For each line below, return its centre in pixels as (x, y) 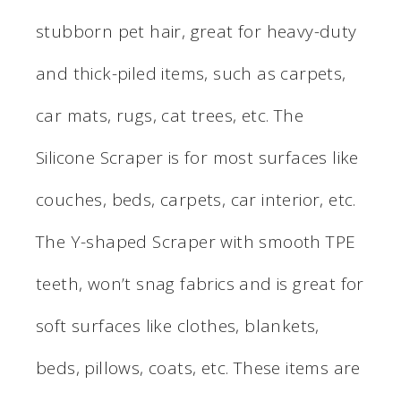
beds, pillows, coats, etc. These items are (198, 367)
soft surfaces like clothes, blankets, (178, 325)
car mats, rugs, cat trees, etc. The (170, 115)
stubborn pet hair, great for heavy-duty (196, 31)
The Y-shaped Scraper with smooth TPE (196, 241)
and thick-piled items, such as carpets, (191, 73)
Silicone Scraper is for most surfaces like (197, 157)
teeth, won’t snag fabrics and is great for (200, 283)
